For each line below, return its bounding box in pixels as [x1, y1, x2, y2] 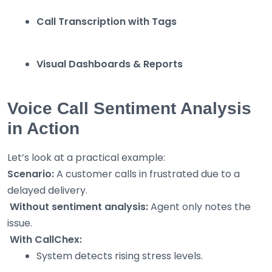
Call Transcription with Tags [36, 15, 177, 29]
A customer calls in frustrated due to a [54, 167, 240, 182]
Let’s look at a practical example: [7, 151, 165, 165]
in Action [7, 119, 80, 138]
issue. [7, 216, 32, 231]
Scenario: [7, 167, 54, 182]
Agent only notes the [148, 200, 251, 214]
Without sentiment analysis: [10, 200, 148, 214]
